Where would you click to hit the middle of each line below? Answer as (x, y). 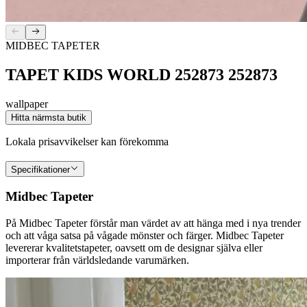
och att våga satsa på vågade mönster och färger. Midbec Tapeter (145, 236)
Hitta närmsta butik (49, 117)
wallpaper (27, 103)
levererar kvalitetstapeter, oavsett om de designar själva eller (134, 248)
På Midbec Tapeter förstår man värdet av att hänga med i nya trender (153, 223)
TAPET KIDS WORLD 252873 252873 (142, 75)
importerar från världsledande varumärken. (97, 260)
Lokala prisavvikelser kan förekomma (87, 141)
